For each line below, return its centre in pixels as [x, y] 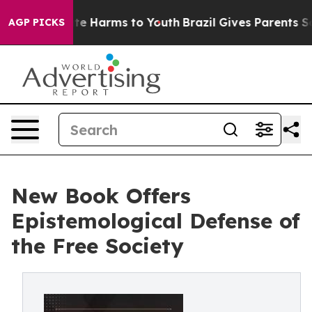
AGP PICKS [37, 22]
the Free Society [97, 246]
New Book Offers [101, 196]
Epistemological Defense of [156, 221]
